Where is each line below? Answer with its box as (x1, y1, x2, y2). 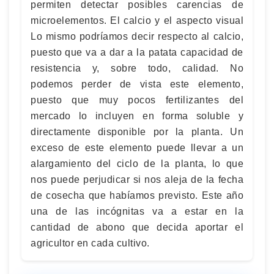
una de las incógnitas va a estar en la (31, 206, 243, 217)
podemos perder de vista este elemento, (31, 79, 243, 89)
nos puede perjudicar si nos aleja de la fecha (31, 174, 243, 185)
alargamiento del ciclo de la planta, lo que (31, 158, 243, 169)
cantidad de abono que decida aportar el (31, 222, 243, 232)
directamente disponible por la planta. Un (31, 127, 243, 137)
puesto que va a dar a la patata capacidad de (31, 47, 243, 57)
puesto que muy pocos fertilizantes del (31, 95, 243, 105)
